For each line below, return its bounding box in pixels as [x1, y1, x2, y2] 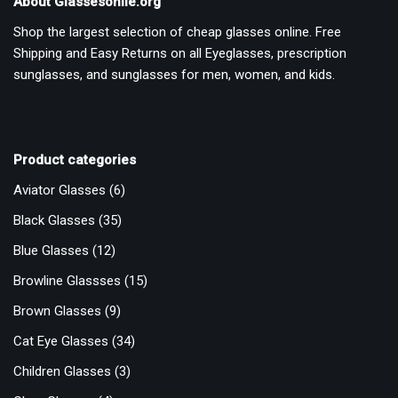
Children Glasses [13, 363, 111, 380]
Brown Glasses [13, 303, 101, 320]
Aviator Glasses [13, 182, 106, 199]
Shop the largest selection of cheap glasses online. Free [13, 24, 341, 41]
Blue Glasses [13, 243, 89, 259]
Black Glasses [13, 212, 95, 229]
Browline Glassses [13, 273, 121, 290]
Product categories [13, 152, 136, 169]
